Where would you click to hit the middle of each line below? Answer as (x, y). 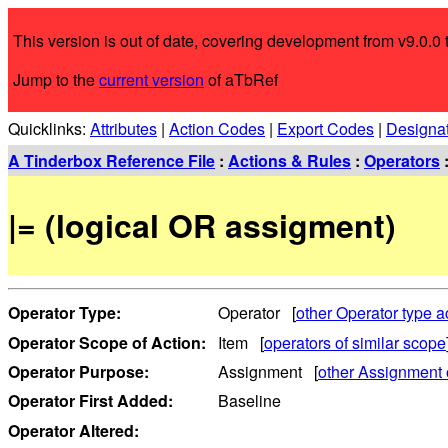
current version (151, 79)
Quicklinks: (49, 128)
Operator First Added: (90, 401)
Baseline (247, 401)
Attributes (123, 128)
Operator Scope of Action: (107, 342)
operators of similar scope (355, 342)
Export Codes (325, 128)
